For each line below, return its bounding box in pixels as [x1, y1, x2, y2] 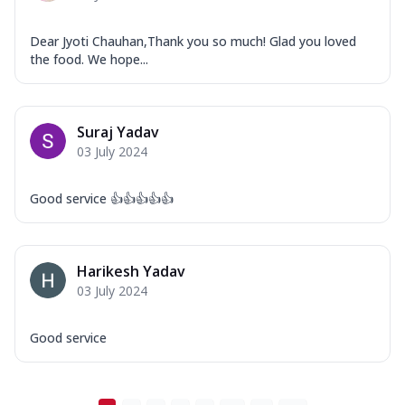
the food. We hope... [30, 50, 148, 68]
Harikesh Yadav [77, 260, 185, 281]
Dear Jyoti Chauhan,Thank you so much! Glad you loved [30, 32, 356, 50]
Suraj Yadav [77, 121, 159, 142]
